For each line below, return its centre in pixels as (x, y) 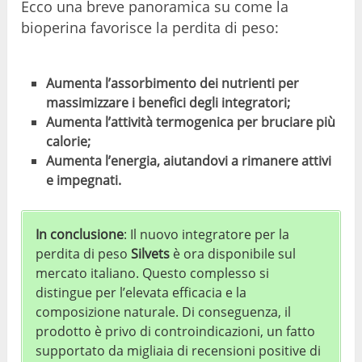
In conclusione (80, 234)
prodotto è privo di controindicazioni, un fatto (176, 331)
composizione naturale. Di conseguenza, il (164, 311)
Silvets (151, 253)
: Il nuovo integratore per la (207, 234)
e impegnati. (83, 180)
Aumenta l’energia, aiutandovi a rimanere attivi (188, 160)
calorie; (68, 141)
